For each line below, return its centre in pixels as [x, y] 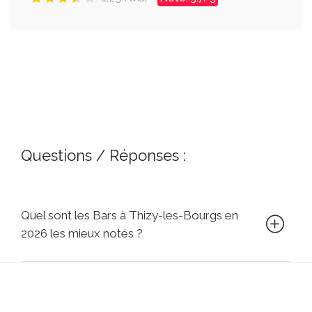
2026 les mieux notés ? [82, 233]
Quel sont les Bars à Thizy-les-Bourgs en [130, 215]
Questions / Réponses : [103, 155]
